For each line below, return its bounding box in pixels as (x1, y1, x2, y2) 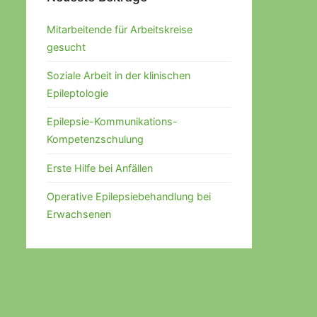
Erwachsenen (46, 208, 111, 221)
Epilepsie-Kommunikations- (46, 115, 178, 128)
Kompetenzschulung (46, 133, 144, 146)
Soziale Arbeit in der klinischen (46, 69, 190, 81)
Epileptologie (46, 86, 108, 99)
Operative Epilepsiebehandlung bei (46, 190, 211, 203)
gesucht (46, 40, 86, 53)
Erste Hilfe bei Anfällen (46, 161, 153, 174)
